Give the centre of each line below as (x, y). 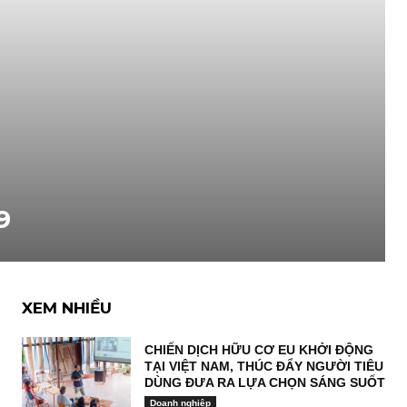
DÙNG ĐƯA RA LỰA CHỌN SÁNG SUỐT (265, 382)
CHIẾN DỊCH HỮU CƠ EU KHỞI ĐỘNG (259, 350)
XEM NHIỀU (67, 308)
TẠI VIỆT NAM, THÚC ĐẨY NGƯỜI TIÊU (264, 366)
